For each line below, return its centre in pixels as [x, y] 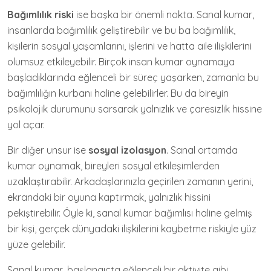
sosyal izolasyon [127, 150]
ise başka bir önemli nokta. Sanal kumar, [164, 15]
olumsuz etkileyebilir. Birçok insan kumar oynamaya [121, 62]
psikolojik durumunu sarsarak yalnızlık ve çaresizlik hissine [135, 109]
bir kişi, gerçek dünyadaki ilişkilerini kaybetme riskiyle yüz [132, 229]
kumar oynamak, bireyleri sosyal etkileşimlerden [113, 166]
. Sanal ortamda [202, 150]
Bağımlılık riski [41, 15]
